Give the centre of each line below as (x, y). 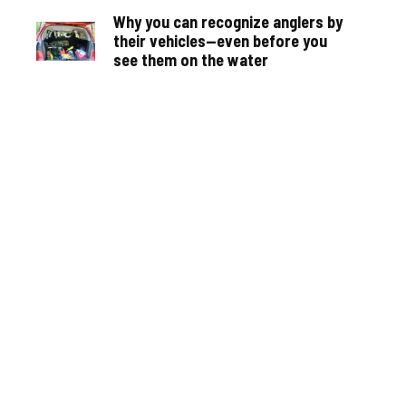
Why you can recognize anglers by (228, 22)
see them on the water (191, 60)
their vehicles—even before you (220, 41)
